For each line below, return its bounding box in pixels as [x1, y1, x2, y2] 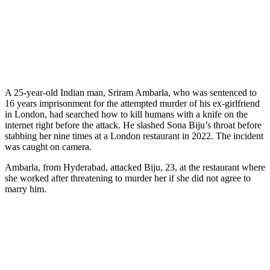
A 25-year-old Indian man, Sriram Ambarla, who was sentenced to [5, 87, 257, 98]
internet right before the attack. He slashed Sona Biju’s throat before [5, 119, 262, 130]
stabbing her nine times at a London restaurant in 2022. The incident [5, 130, 263, 141]
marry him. [5, 183, 46, 194]
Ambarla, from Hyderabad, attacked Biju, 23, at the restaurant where [5, 162, 265, 172]
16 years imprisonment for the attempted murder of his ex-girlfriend [5, 98, 260, 108]
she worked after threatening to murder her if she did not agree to [5, 172, 251, 183]
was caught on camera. [5, 141, 92, 152]
